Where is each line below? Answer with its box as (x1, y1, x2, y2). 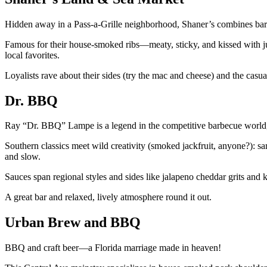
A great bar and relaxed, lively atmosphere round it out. (5, 192, 212, 203)
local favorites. (5, 49, 60, 60)
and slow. (5, 151, 41, 162)
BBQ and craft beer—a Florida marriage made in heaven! (5, 243, 221, 253)
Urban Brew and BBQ (5, 215, 141, 231)
